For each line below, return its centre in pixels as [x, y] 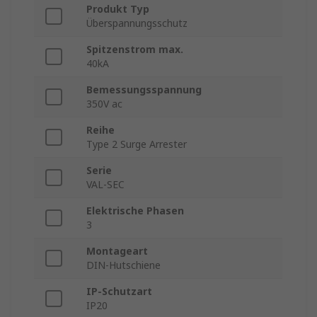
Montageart [117, 251]
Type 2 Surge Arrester [137, 144]
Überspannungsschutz [137, 23]
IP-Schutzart [119, 292]
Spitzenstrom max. [135, 50]
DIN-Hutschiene [123, 265]
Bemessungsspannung [144, 90]
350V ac [104, 104]
